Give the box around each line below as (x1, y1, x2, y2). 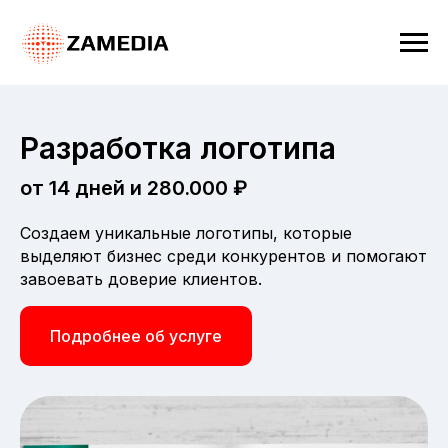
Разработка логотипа (20, 130, 336, 166)
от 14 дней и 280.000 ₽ (20, 176, 248, 200)
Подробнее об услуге (50, 325, 222, 346)
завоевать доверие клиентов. (20, 269, 262, 289)
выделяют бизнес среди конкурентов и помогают (20, 246, 427, 266)
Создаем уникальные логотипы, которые (20, 223, 352, 243)
